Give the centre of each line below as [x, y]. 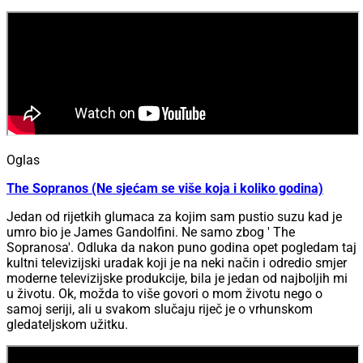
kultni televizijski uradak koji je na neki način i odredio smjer [177, 263]
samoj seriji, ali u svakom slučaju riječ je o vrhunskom [160, 310]
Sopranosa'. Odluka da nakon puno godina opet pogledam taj [181, 248]
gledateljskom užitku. [67, 325]
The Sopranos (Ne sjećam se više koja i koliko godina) [165, 189]
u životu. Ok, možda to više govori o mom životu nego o [164, 294]
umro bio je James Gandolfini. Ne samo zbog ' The [151, 233]
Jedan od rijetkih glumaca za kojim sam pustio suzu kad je [174, 217]
